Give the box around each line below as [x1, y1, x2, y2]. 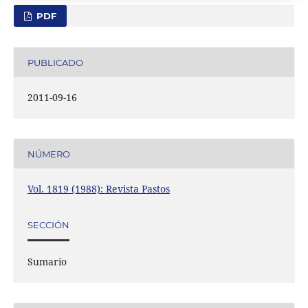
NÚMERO [27, 148, 70, 159]
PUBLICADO [27, 56, 83, 68]
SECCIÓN [27, 219, 69, 230]
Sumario [27, 255, 67, 269]
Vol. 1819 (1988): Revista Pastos [27, 182, 170, 196]
